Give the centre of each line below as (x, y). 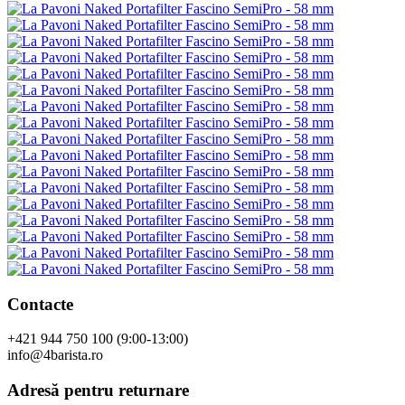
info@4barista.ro (55, 355)
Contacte (40, 304)
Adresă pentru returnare (98, 391)
